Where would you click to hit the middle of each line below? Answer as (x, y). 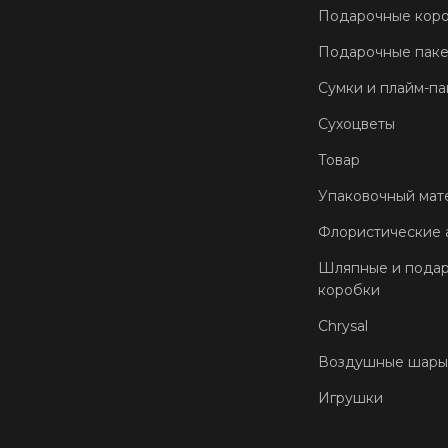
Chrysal (343, 325)
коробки (349, 289)
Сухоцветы (356, 123)
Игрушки (350, 397)
